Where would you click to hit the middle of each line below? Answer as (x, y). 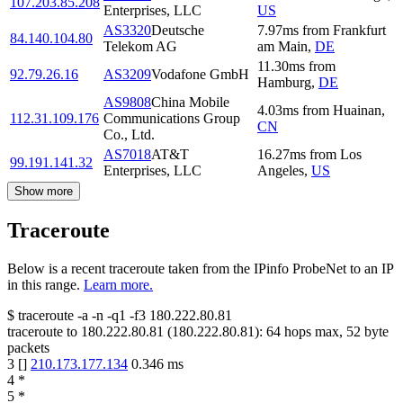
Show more (44, 192)
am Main (282, 47)
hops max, (313, 332)
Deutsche (178, 31)
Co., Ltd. (129, 135)
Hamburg (284, 83)
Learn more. (118, 285)
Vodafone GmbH (200, 75)
